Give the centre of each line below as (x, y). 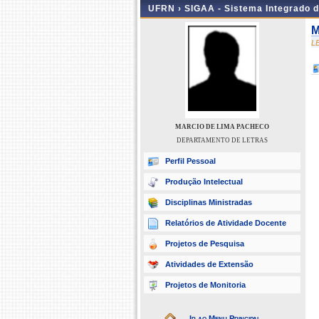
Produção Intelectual (204, 182)
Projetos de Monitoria (205, 285)
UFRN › (166, 9)
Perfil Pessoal (190, 161)
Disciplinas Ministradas (209, 202)
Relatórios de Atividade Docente (226, 223)
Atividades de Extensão (209, 264)
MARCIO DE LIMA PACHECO (222, 127)
